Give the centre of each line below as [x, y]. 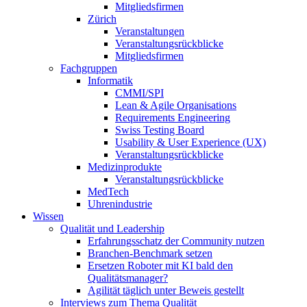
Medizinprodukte [125, 167]
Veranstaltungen [150, 32]
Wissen [48, 217]
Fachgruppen [89, 69]
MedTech [108, 192]
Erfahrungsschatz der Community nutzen [176, 241]
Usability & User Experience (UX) [191, 143]
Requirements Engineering [173, 118]
